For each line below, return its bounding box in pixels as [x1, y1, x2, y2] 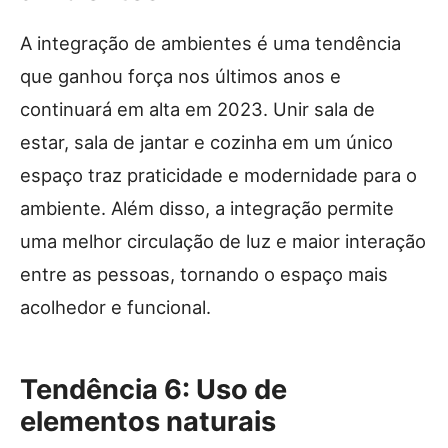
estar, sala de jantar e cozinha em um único [20, 130, 393, 153]
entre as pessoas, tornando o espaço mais [20, 262, 388, 285]
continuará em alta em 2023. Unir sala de [20, 97, 375, 120]
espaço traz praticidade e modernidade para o [20, 163, 417, 186]
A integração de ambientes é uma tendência [20, 31, 401, 54]
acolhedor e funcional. [20, 295, 211, 318]
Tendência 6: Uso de [20, 372, 287, 406]
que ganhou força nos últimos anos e [20, 64, 341, 87]
